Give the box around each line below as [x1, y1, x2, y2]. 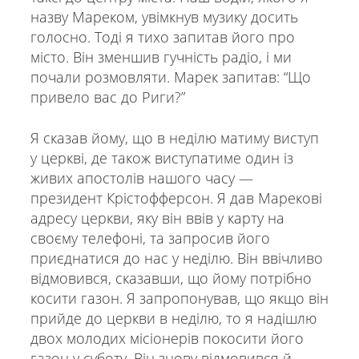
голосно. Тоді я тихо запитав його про [30, 26, 295, 46]
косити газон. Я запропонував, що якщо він [30, 288, 329, 308]
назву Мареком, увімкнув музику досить [30, 6, 298, 26]
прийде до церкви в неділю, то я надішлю [30, 308, 317, 328]
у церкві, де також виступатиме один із [30, 147, 293, 167]
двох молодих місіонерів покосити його [30, 328, 304, 348]
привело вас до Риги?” [30, 87, 185, 107]
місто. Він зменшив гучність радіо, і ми [30, 46, 292, 67]
